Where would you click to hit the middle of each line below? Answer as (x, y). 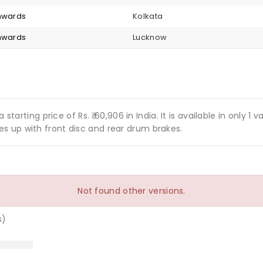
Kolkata (148, 16)
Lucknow (150, 38)
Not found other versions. (131, 191)
